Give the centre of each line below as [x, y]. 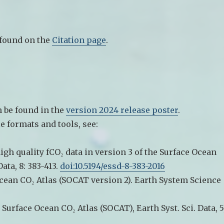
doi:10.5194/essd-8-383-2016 [113, 166]
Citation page [79, 40]
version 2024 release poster [122, 110]
